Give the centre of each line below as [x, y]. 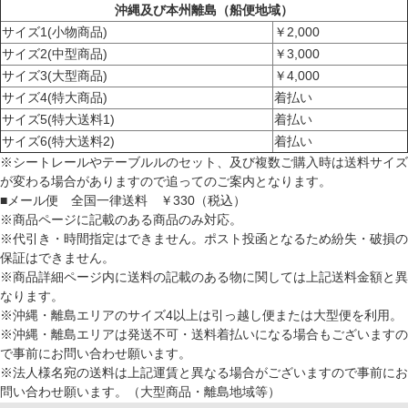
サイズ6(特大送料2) [58, 141]
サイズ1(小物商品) [55, 31]
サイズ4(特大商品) [55, 97]
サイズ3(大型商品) [55, 75]
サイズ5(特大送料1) [58, 119]
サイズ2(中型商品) [55, 53]
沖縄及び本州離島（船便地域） [204, 10]
